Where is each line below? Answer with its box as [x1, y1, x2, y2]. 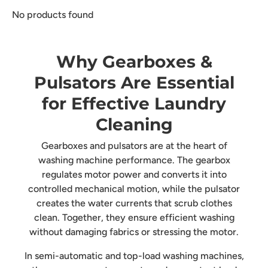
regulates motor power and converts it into [41, 168, 227, 180]
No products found [12, 8, 93, 20]
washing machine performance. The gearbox [38, 154, 230, 166]
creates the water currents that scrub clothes [36, 197, 232, 209]
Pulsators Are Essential [33, 72, 234, 93]
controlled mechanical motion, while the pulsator [28, 182, 240, 194]
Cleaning [95, 114, 173, 135]
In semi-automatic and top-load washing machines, [24, 249, 244, 261]
